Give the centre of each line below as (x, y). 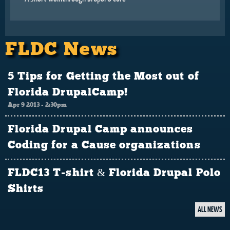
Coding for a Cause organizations (104, 145)
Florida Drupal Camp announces (101, 129)
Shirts (26, 189)
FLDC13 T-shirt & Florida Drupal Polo (114, 173)
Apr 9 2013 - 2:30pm (37, 105)
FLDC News (62, 50)
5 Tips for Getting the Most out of (103, 76)
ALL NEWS (210, 209)
